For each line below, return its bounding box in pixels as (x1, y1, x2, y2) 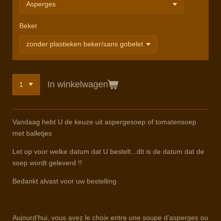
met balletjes (12, 129, 52, 138)
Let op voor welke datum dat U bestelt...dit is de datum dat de (12, 147, 204, 156)
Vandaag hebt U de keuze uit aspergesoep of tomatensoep (12, 118, 196, 126)
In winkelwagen (47, 79, 108, 89)
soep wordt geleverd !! (12, 159, 82, 167)
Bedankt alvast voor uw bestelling (12, 177, 116, 185)
